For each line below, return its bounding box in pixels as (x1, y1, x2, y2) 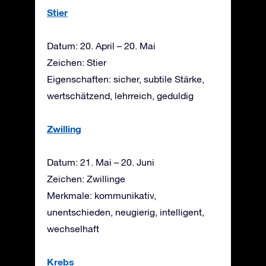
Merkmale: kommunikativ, (47, 189, 156, 201)
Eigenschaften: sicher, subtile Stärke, (47, 73, 204, 84)
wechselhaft (47, 223, 99, 234)
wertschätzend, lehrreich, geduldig (47, 90, 194, 101)
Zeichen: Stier (47, 56, 106, 68)
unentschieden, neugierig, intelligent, (47, 206, 204, 217)
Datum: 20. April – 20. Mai (47, 40, 156, 51)
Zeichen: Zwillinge (47, 173, 125, 184)
